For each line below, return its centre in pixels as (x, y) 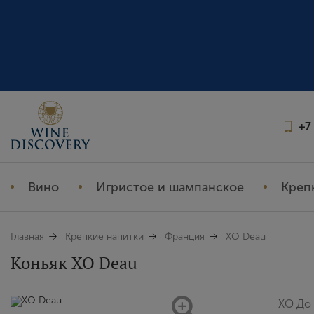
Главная (27, 237)
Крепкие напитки (104, 237)
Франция (185, 237)
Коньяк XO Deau (74, 263)
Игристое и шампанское (170, 187)
